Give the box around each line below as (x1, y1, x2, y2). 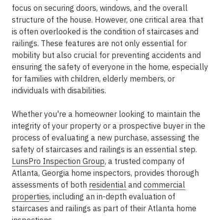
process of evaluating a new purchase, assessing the (12, 133, 199, 142)
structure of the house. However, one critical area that (12, 15, 203, 25)
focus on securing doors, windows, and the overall (12, 3, 188, 13)
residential (89, 180, 126, 190)
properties (12, 192, 49, 201)
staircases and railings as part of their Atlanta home (12, 203, 196, 213)
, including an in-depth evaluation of (49, 192, 175, 201)
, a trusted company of (105, 156, 185, 166)
